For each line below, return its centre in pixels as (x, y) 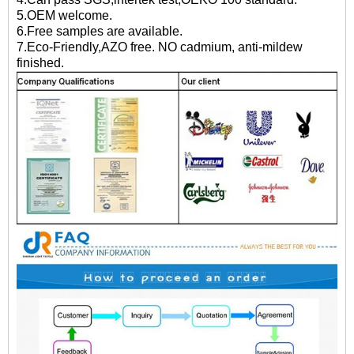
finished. (40, 63)
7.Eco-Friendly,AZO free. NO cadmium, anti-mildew (160, 47)
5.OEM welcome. (64, 15)
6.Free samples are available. (100, 31)
